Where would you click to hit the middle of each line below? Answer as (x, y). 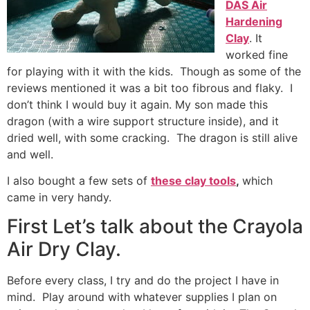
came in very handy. (59, 197)
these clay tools (193, 180)
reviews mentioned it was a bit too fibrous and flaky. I (150, 88)
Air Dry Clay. (64, 249)
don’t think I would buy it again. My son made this (137, 104)
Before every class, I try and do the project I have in (143, 281)
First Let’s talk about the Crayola (155, 227)
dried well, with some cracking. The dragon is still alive (152, 137)
